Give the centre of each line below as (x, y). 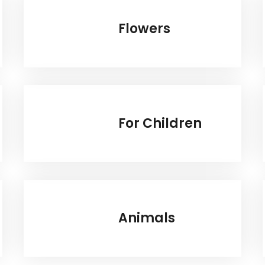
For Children (160, 124)
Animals (146, 218)
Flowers (144, 29)
